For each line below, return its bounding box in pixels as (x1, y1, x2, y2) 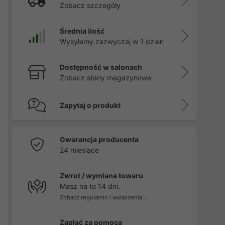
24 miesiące (59, 146, 99, 154)
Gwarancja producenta (59, 135, 139, 144)
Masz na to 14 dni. (59, 182, 120, 190)
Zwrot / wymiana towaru (59, 171, 143, 180)
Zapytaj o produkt (59, 101, 121, 109)
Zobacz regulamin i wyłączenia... (59, 194, 147, 201)
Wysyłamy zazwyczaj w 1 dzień (59, 37, 164, 46)
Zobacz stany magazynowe (59, 73, 151, 82)
